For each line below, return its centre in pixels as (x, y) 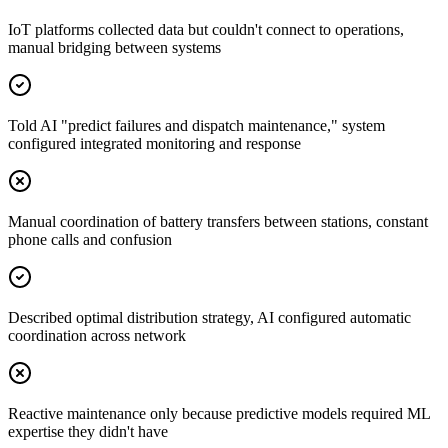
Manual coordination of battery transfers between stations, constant (218, 221)
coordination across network (97, 335)
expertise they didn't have (88, 431)
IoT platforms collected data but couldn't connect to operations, (206, 29)
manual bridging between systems (114, 47)
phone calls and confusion (90, 239)
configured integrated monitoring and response (154, 143)
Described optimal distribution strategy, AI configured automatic (209, 317)
